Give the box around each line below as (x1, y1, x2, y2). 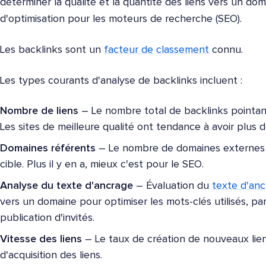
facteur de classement (104, 45, 209, 55)
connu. (209, 45, 243, 55)
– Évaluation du (133, 180, 212, 191)
